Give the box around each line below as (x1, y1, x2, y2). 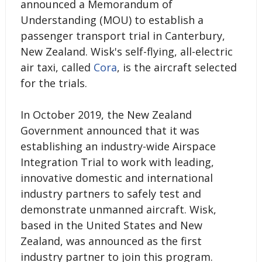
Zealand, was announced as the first (20, 233, 202, 248)
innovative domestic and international (20, 170, 213, 185)
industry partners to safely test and (20, 186, 201, 201)
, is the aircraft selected (116, 60, 237, 74)
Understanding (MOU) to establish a (20, 12, 204, 27)
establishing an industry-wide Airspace (20, 139, 216, 153)
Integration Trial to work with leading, (20, 154, 214, 169)
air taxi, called (20, 60, 94, 74)
